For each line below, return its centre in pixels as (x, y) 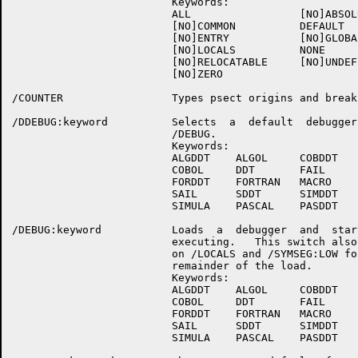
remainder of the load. (162, 266)
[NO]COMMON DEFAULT (178, 26)
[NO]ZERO (117, 74)
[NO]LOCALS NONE (169, 50)
